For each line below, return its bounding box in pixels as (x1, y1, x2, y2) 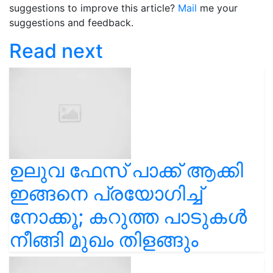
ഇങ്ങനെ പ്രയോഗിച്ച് (9, 182, 202, 205)
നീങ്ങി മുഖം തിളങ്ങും (9, 228, 198, 252)
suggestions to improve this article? (9, 2, 178, 14)
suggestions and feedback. (9, 16, 133, 29)
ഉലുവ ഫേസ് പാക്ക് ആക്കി (9, 158, 243, 182)
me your (197, 2, 238, 14)
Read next (9, 39, 103, 63)
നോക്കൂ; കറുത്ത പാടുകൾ (9, 205, 247, 229)
